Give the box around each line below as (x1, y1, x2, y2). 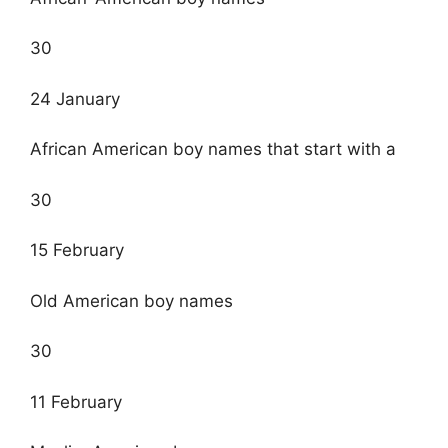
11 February (30, 391, 122, 412)
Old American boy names (30, 290, 233, 311)
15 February (30, 240, 124, 261)
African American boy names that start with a (30, 139, 396, 160)
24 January (30, 88, 120, 109)
